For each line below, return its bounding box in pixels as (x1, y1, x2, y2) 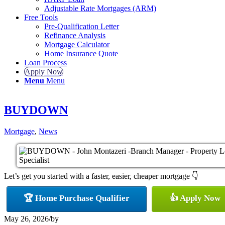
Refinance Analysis (44, 31, 105, 40)
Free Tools (24, 13, 58, 22)
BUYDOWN (4, 103, 68, 117)
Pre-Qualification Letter (44, 22, 119, 31)
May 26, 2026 (4, 214, 49, 223)
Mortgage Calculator (44, 40, 109, 49)
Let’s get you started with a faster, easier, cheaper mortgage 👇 (4, 171, 198, 180)
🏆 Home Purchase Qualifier (24, 193, 130, 203)
